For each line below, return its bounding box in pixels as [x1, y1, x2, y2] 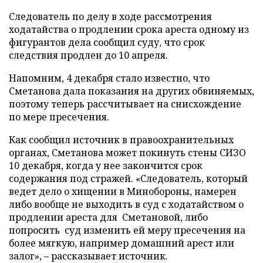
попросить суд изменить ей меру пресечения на [9, 224, 245, 237]
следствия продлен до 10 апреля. [9, 49, 168, 62]
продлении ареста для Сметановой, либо [9, 211, 208, 224]
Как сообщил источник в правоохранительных [9, 133, 234, 146]
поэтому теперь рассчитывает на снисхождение [9, 97, 241, 110]
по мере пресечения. [9, 110, 109, 123]
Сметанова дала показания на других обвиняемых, [9, 85, 254, 97]
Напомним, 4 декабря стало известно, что [9, 72, 210, 85]
